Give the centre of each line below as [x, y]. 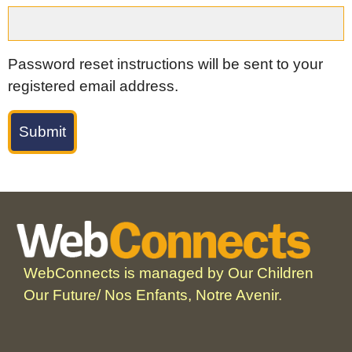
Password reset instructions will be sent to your [165, 64]
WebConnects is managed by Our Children [169, 273]
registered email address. [93, 86]
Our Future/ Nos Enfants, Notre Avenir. [153, 295]
